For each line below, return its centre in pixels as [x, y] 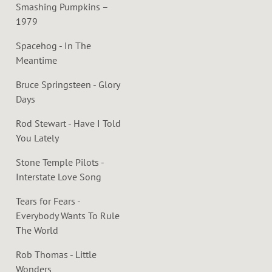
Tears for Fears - [48, 201]
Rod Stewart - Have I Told [68, 123]
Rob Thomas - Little [56, 254]
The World [37, 230]
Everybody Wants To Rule [68, 215]
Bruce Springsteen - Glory [68, 84]
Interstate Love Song [59, 176]
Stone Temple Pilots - [60, 162]
